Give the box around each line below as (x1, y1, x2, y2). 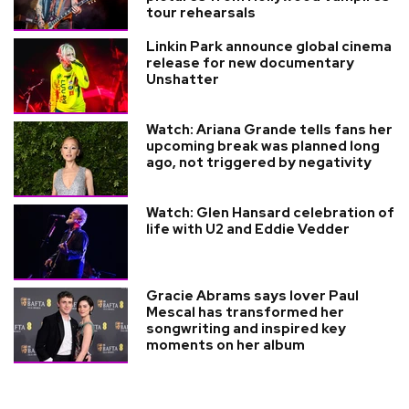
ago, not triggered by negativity (146, 152, 372, 172)
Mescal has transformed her (146, 302, 344, 321)
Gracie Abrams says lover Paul (146, 286, 359, 305)
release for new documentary (146, 53, 354, 72)
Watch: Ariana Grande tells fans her (146, 120, 393, 139)
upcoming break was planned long (146, 136, 380, 155)
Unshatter (146, 69, 219, 89)
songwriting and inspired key (146, 319, 346, 338)
